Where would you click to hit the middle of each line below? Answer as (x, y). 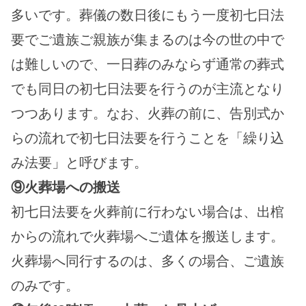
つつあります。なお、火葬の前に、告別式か (148, 113)
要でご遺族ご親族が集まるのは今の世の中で (148, 40)
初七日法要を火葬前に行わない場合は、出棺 (148, 212)
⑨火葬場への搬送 (66, 187)
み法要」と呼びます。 (79, 163)
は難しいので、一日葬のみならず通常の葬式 (148, 64)
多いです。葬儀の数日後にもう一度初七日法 (148, 15)
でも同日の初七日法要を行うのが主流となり (148, 89)
